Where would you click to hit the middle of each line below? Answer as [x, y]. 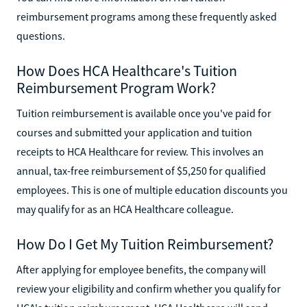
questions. [41, 35]
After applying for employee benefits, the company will [141, 269]
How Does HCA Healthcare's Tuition [127, 70]
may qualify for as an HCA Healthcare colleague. [125, 209]
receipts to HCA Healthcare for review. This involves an [140, 151]
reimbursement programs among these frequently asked [147, 16]
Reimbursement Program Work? [116, 87]
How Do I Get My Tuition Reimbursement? [145, 244]
